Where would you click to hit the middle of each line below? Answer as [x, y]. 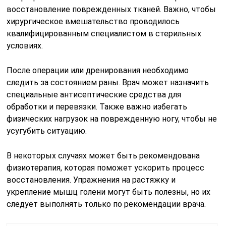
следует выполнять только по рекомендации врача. [106, 204]
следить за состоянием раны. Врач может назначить [108, 82]
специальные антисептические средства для [94, 94]
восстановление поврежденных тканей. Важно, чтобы [111, 9]
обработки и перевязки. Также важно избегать [97, 106]
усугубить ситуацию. [47, 131]
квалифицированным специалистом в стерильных [104, 33]
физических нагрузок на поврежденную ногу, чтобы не [112, 119]
